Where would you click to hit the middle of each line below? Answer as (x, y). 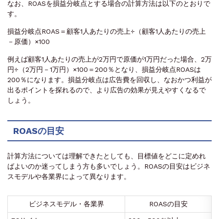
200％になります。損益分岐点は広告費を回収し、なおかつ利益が (109, 79)
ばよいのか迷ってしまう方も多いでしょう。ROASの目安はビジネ (109, 166)
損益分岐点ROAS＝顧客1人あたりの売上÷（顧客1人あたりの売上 (107, 31)
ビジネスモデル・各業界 (66, 204)
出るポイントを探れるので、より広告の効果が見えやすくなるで (107, 90)
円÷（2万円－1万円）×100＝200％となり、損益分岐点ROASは (104, 69)
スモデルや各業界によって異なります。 (69, 176)
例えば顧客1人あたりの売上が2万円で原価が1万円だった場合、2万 (109, 59)
